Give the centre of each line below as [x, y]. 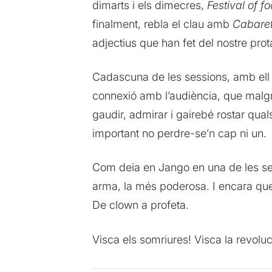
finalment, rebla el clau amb [162, 24]
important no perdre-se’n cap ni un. [179, 134]
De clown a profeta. [140, 205]
